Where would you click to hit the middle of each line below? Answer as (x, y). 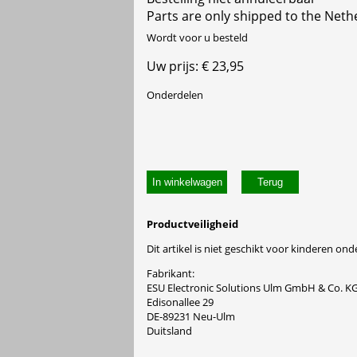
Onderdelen (175, 94)
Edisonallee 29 (180, 302)
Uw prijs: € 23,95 (195, 66)
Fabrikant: (171, 274)
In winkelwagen (187, 182)
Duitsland (169, 331)
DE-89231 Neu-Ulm (191, 317)
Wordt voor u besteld (197, 37)
